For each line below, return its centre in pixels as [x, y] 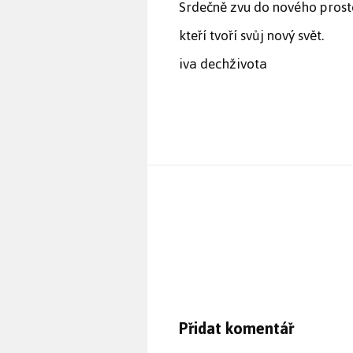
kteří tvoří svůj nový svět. [251, 36]
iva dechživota [223, 64]
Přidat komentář [236, 329]
